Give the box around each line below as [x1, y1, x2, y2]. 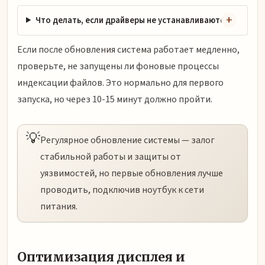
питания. [40, 199, 77, 213]
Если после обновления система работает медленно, [17, 43, 240, 56]
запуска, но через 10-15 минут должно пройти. [17, 92, 212, 106]
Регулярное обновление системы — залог [40, 133, 215, 147]
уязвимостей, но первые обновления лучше [40, 166, 223, 180]
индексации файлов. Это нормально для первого [17, 76, 224, 89]
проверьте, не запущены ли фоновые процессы [17, 59, 219, 73]
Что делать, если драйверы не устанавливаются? [35, 14, 233, 27]
